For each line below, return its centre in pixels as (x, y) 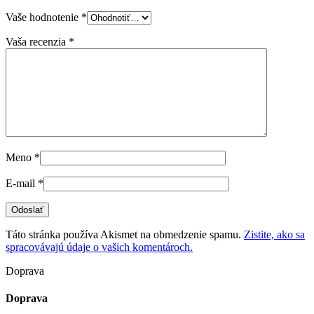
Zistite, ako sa (274, 235)
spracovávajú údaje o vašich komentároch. (99, 247)
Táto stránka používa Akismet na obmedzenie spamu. (125, 235)
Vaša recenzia (37, 42)
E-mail (22, 184)
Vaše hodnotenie (43, 18)
